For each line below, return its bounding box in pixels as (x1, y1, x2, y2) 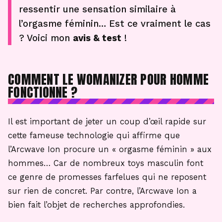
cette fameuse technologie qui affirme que (8, 131, 180, 140)
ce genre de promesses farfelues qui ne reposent (8, 172, 206, 182)
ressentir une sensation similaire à (19, 4, 176, 14)
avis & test (73, 33, 121, 43)
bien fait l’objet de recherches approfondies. (8, 200, 185, 210)
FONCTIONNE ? (8, 82, 78, 102)
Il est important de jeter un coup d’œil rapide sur (8, 117, 206, 126)
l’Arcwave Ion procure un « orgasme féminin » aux (8, 145, 212, 154)
